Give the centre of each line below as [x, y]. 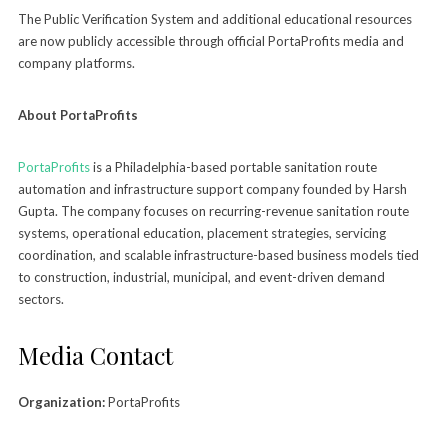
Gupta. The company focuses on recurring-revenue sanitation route [213, 210]
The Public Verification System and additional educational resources [214, 18]
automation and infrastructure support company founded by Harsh [212, 188]
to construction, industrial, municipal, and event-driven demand [201, 276]
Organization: [61, 401]
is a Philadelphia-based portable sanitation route [233, 166]
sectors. [40, 298]
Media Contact [95, 354]
